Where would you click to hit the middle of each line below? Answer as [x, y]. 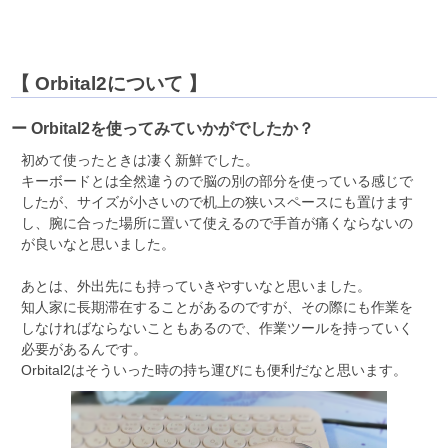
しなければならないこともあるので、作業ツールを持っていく [217, 328]
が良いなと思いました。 [98, 244]
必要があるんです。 [84, 349]
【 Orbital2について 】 [109, 84]
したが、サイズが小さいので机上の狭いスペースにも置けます [217, 202]
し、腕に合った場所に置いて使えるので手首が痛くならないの [217, 223]
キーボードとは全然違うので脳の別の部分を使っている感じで [217, 181]
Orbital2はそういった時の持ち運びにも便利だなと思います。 [214, 370]
